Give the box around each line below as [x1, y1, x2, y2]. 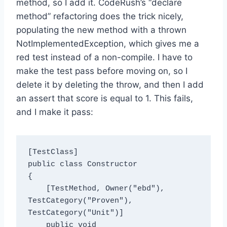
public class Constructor [27, 160, 137, 169]
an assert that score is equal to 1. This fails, [16, 93, 193, 103]
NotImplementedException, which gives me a [16, 38, 199, 49]
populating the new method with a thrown [16, 24, 186, 35]
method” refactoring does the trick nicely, [16, 11, 183, 21]
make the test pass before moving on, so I [16, 65, 187, 76]
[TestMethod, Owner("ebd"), [27, 184, 46, 194]
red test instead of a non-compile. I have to [16, 52, 193, 62]
